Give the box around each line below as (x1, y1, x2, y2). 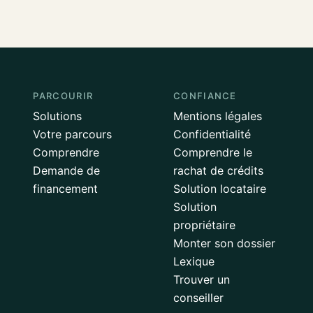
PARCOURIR (33, 89, 94, 101)
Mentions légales (173, 108, 262, 123)
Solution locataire (173, 181, 266, 196)
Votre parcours (33, 126, 112, 141)
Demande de (33, 163, 101, 177)
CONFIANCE (173, 89, 237, 101)
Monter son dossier (173, 235, 275, 250)
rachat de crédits (173, 163, 263, 177)
